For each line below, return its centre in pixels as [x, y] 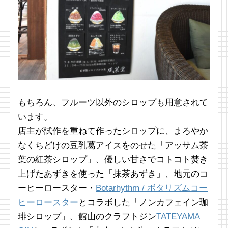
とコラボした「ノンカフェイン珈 [143, 203]
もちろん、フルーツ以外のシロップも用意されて [113, 103]
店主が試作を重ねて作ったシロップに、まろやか [113, 131]
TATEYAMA [178, 217]
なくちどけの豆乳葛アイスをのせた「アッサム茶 [113, 146]
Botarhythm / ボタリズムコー [152, 188]
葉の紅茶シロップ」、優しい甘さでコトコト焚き [113, 160]
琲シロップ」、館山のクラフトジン [87, 217]
